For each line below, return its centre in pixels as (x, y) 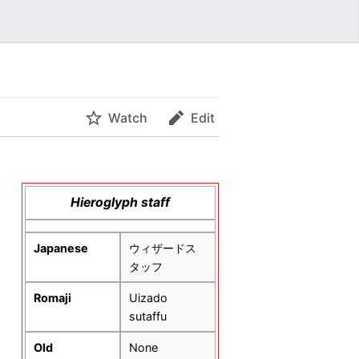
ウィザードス (162, 248)
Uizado (148, 298)
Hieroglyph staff (120, 203)
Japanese (61, 248)
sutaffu (147, 317)
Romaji (52, 298)
